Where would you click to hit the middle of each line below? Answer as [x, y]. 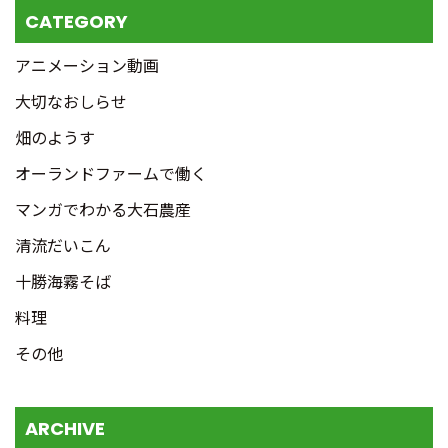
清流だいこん [63, 245]
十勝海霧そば [63, 281]
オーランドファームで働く [111, 173]
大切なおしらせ [71, 101]
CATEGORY [76, 21]
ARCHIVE [65, 428]
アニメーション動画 [87, 65]
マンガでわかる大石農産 [103, 209]
